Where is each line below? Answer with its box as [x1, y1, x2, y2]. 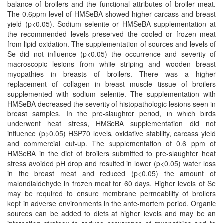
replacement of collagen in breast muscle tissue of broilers [7, 79, 216, 89]
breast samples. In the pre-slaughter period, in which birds [7, 109, 216, 118]
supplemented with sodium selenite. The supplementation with [7, 89, 216, 99]
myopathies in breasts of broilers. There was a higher [7, 69, 216, 79]
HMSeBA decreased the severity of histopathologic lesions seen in [7, 99, 216, 109]
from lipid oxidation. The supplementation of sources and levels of [7, 39, 216, 49]
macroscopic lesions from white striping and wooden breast [7, 59, 216, 69]
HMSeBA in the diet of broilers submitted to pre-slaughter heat [7, 148, 216, 158]
